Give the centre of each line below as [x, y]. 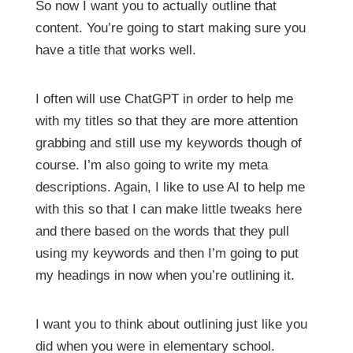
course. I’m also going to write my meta [151, 165]
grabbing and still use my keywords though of [168, 143]
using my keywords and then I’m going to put [167, 253]
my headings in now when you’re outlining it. [165, 275]
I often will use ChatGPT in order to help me [164, 98]
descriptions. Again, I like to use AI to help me [170, 187]
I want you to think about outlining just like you [171, 324]
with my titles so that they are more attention [166, 121]
